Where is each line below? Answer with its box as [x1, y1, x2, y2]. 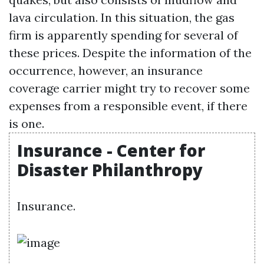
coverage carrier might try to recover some [9, 81, 250, 95]
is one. [9, 116, 44, 131]
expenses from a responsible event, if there [9, 98, 247, 113]
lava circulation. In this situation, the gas [9, 10, 235, 25]
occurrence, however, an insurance [9, 63, 203, 78]
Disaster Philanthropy [17, 159, 203, 181]
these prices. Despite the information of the [9, 45, 252, 60]
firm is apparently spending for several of [9, 28, 238, 42]
